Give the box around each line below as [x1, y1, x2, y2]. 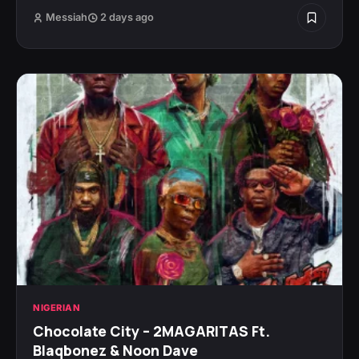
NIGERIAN [33, 302, 80, 314]
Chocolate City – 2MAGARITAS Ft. [33, 321, 270, 341]
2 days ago [98, 11, 154, 24]
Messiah [46, 11, 87, 24]
